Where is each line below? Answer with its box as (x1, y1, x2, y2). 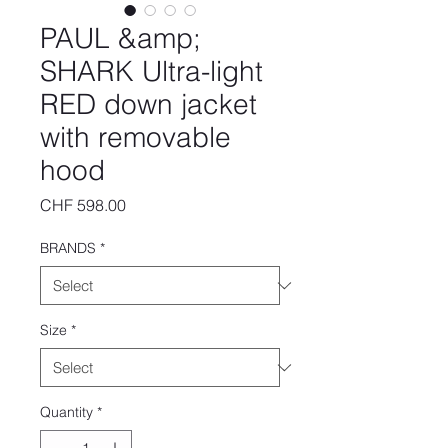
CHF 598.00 (40, 195, 126, 215)
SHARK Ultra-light (40, 54, 263, 88)
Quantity (40, 403, 93, 421)
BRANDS (40, 239, 96, 257)
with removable (40, 120, 231, 154)
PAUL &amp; (40, 21, 201, 55)
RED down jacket (40, 87, 257, 121)
